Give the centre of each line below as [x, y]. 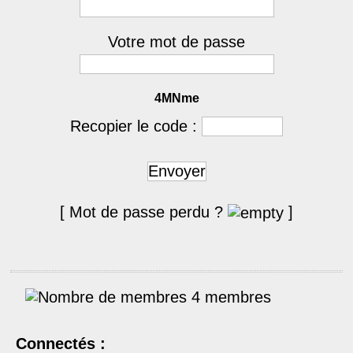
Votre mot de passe [176, 42]
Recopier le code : [136, 126]
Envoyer [176, 171]
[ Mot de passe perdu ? [144, 212]
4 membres [229, 297]
